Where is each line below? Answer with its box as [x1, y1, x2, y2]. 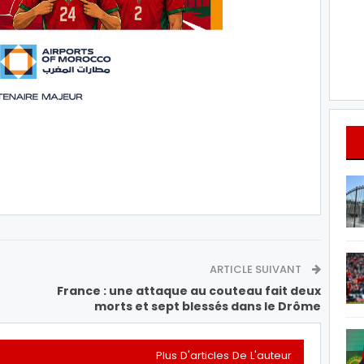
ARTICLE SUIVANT [210, 261, 304, 277]
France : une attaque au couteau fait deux [57, 282, 321, 299]
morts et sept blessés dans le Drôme [94, 297, 321, 314]
